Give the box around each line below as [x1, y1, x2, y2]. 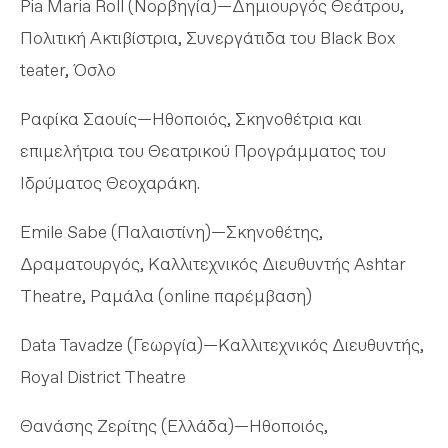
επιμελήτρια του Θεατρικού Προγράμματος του [20, 140, 386, 161]
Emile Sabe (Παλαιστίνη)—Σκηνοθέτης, [20, 221, 323, 242]
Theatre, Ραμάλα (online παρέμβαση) [20, 285, 312, 306]
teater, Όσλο [20, 59, 116, 80]
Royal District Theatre [20, 366, 186, 387]
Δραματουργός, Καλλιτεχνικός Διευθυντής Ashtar [20, 253, 406, 274]
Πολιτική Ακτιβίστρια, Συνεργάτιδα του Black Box [20, 27, 396, 48]
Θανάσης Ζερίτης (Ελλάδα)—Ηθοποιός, [20, 415, 328, 436]
